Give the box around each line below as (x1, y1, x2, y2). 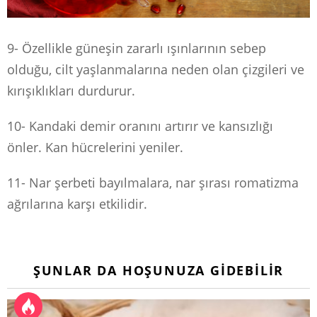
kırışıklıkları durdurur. (7, 82, 135, 100)
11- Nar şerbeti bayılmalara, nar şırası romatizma (7, 174, 299, 192)
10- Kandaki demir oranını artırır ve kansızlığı (7, 117, 273, 135)
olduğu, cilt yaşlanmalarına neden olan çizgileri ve (7, 61, 304, 79)
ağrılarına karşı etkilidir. (7, 195, 147, 213)
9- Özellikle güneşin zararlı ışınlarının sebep (7, 40, 266, 57)
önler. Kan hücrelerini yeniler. (7, 139, 183, 156)
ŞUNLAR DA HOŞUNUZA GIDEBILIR (33, 262, 284, 279)
